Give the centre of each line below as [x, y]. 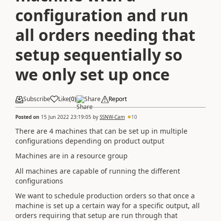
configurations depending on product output [90, 141]
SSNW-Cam [112, 117]
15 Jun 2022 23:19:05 [66, 117]
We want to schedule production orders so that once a [105, 196]
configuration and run [102, 15]
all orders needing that [105, 35]
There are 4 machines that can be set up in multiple [101, 131]
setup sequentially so [99, 55]
